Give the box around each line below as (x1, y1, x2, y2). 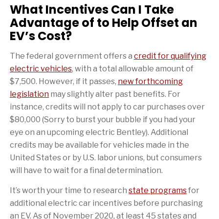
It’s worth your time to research (10, 185, 129, 195)
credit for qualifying (134, 51, 206, 61)
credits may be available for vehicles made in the (10, 140, 189, 150)
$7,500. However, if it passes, (10, 76, 118, 86)
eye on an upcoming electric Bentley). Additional (10, 127, 188, 137)
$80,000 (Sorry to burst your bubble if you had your (10, 114, 196, 124)
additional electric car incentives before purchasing (10, 198, 203, 208)
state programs (129, 185, 187, 195)
